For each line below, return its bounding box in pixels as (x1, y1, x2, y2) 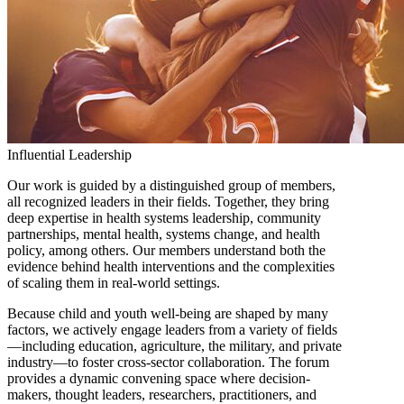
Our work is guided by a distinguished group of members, (7, 178, 335, 194)
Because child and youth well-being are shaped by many (7, 306, 328, 322)
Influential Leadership (7, 147, 132, 163)
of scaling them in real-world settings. (7, 275, 220, 291)
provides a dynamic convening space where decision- (7, 371, 310, 387)
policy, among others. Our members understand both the (7, 243, 326, 259)
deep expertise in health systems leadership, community (7, 210, 321, 226)
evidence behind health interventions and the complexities (7, 259, 335, 275)
